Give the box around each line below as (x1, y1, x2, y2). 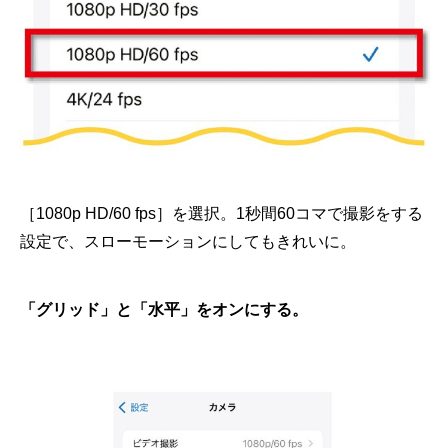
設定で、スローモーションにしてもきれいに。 (20, 232, 356, 250)
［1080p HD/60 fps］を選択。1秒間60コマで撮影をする (20, 204, 423, 222)
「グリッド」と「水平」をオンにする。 (20, 300, 308, 318)
